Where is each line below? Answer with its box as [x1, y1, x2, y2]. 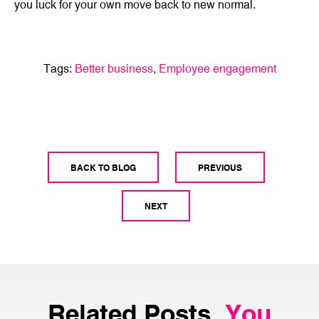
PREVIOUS [197, 161, 242, 173]
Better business [74, 61, 153, 76]
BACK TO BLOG [70, 161, 136, 173]
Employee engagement [158, 61, 276, 76]
